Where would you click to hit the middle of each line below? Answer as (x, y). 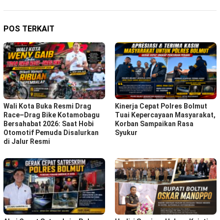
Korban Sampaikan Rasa (154, 124)
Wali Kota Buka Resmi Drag (47, 106)
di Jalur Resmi (27, 141)
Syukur (126, 132)
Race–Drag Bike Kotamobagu (52, 115)
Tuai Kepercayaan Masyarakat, (165, 115)
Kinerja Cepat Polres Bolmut (161, 106)
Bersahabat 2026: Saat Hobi (49, 124)
